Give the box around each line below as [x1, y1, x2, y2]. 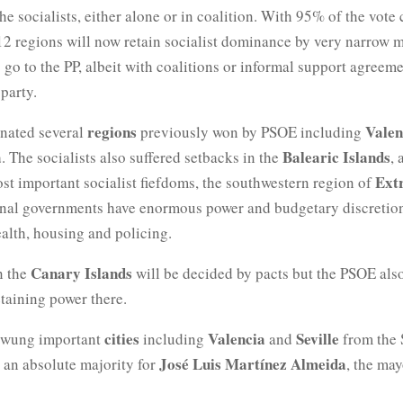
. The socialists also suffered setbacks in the [2, 146, 282, 167]
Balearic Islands [282, 145, 390, 168]
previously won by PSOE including [137, 121, 365, 142]
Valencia [208, 327, 265, 350]
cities [104, 327, 139, 350]
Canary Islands [31, 261, 132, 284]
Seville [296, 327, 339, 350]
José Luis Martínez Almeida [159, 352, 346, 375]
